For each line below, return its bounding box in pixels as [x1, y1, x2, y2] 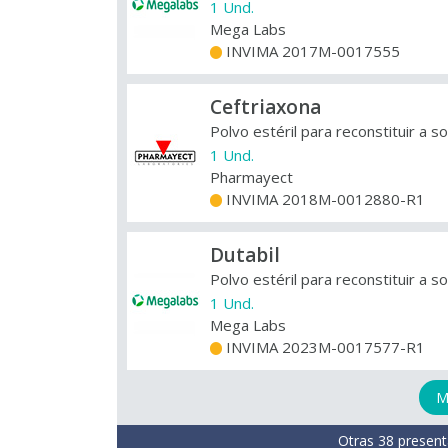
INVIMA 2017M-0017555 [222, 41, 400, 61]
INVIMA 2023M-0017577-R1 [222, 337, 425, 357]
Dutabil [210, 242, 280, 268]
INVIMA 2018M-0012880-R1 [222, 189, 425, 209]
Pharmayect [210, 167, 293, 187]
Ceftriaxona [210, 94, 321, 120]
